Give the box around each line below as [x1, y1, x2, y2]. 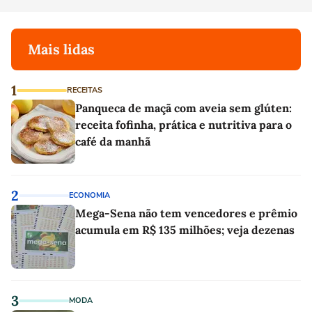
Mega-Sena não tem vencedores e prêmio [75, 206, 297, 220]
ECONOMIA [69, 190, 110, 201]
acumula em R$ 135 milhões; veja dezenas [75, 223, 295, 237]
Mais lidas [28, 40, 95, 58]
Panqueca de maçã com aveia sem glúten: [75, 101, 292, 115]
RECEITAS [67, 85, 102, 95]
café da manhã [75, 134, 150, 148]
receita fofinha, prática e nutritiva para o [75, 118, 292, 132]
